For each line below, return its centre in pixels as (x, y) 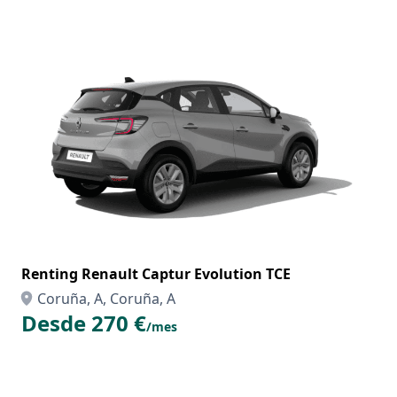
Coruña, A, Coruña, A (106, 299)
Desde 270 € (84, 323)
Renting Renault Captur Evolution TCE (156, 274)
